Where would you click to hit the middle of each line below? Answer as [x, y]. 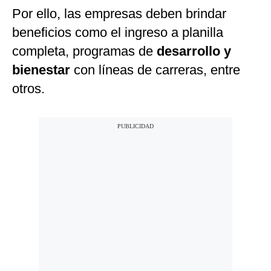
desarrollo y [194, 51]
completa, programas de [84, 51]
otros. [28, 89]
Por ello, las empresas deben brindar [119, 14]
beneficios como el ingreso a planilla [118, 33]
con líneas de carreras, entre [155, 70]
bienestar [41, 70]
